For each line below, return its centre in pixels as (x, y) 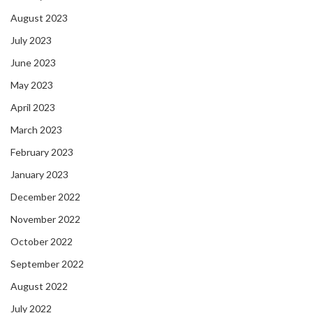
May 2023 (32, 85)
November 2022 (45, 219)
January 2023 (39, 175)
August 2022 (39, 286)
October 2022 (42, 242)
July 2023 (31, 41)
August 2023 (39, 18)
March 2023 (36, 130)
